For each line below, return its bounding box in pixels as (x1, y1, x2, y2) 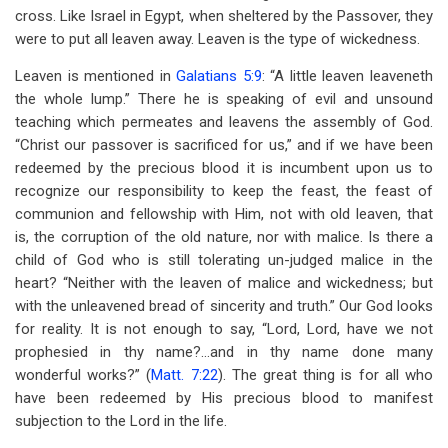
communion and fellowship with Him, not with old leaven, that (15, 205, 433, 223)
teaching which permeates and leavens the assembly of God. (15, 113, 433, 131)
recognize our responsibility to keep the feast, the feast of (15, 182, 433, 200)
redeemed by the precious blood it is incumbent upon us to (15, 159, 433, 177)
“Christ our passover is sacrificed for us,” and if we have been (15, 136, 433, 154)
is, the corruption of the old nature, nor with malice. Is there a (15, 228, 433, 246)
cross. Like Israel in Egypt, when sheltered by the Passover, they (15, 7, 433, 25)
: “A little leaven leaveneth (261, 67, 434, 85)
